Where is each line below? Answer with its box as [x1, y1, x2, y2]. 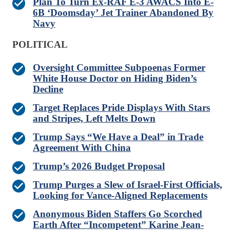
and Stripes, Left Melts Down [33, 113, 156, 124]
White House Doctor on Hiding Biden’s [33, 73, 197, 84]
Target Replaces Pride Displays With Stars [33, 102, 210, 113]
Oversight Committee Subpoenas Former [33, 62, 205, 73]
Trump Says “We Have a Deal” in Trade [33, 131, 203, 143]
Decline [33, 84, 63, 95]
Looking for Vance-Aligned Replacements [33, 190, 207, 201]
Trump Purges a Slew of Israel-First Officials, [33, 179, 222, 190]
